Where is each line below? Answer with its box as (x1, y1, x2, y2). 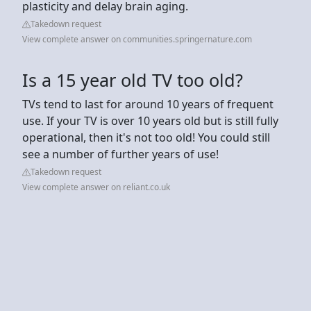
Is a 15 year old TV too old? (22, 67, 243, 92)
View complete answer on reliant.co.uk (22, 180, 170, 193)
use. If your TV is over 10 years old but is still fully (22, 112, 278, 128)
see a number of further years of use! (22, 146, 219, 162)
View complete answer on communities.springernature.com (22, 33, 252, 45)
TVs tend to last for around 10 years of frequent (22, 96, 274, 112)
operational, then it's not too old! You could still (22, 129, 270, 145)
